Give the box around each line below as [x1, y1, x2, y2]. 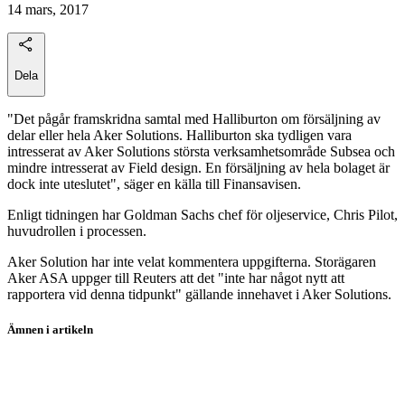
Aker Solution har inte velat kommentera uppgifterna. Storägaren [7, 253, 376, 269]
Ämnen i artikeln [7, 323, 93, 337]
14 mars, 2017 [7, 2, 89, 18]
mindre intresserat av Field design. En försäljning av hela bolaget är [7, 159, 390, 175]
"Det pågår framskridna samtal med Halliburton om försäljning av [7, 110, 381, 127]
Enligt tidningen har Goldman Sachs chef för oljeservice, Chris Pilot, [7, 206, 398, 222]
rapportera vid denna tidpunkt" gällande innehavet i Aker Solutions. [7, 286, 391, 302]
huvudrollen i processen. [7, 222, 146, 239]
